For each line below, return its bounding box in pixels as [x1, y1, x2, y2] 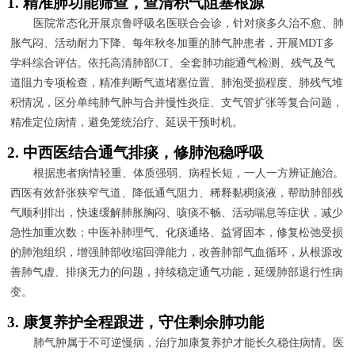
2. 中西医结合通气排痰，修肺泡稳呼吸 [6, 143, 264, 161]
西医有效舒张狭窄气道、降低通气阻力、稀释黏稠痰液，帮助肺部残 [10, 186, 344, 199]
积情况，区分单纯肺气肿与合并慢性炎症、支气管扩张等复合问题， [10, 96, 344, 109]
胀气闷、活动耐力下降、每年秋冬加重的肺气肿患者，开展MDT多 [10, 36, 335, 49]
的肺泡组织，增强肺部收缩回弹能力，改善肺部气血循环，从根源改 [10, 246, 344, 258]
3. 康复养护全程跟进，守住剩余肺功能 [6, 313, 264, 330]
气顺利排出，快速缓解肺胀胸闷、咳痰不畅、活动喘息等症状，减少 [10, 206, 344, 219]
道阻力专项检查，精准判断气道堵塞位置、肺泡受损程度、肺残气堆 [10, 76, 344, 89]
